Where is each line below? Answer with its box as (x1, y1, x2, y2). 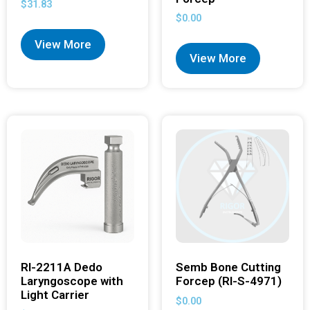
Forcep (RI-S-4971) (176, 274, 282, 289)
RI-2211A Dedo (21, 260, 102, 275)
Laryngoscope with (21, 274, 123, 289)
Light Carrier (21, 288, 89, 302)
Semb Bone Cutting (176, 260, 281, 275)
